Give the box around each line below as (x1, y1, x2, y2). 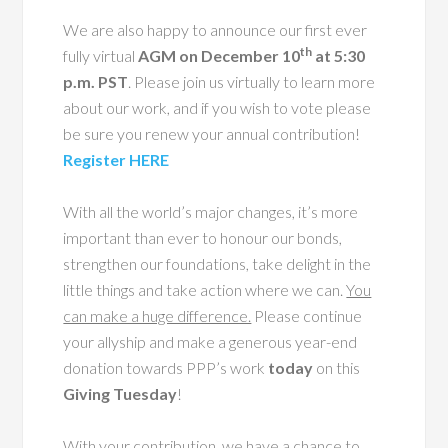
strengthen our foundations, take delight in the (63, 254, 372, 274)
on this (316, 358, 361, 378)
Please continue (251, 306, 363, 326)
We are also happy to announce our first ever (63, 20, 368, 40)
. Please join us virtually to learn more (128, 72, 376, 92)
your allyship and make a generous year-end (63, 332, 358, 352)
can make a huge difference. (63, 306, 252, 326)
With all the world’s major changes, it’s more (63, 202, 359, 222)
